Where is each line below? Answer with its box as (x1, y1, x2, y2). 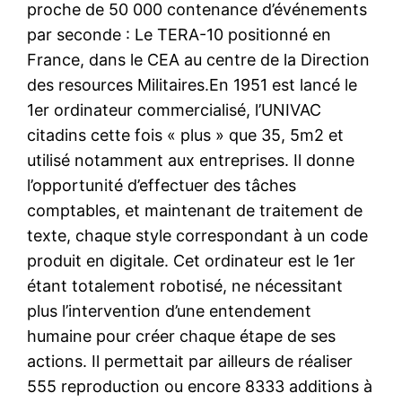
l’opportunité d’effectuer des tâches (27, 175, 297, 195)
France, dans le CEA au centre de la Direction (27, 49, 371, 69)
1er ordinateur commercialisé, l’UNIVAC (27, 100, 322, 119)
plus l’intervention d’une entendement (27, 301, 312, 320)
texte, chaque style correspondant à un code (27, 225, 369, 245)
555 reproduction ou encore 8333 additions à (27, 376, 373, 396)
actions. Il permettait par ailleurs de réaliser (27, 351, 354, 371)
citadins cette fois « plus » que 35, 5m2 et (27, 125, 345, 144)
